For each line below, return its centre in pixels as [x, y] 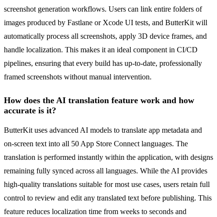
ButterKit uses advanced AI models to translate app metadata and [103, 130]
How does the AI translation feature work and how [99, 101]
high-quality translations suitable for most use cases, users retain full [107, 185]
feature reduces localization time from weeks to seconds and [95, 212]
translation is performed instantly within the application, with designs [108, 157]
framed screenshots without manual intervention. [78, 77]
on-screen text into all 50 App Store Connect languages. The [96, 144]
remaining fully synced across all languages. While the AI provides [106, 171]
